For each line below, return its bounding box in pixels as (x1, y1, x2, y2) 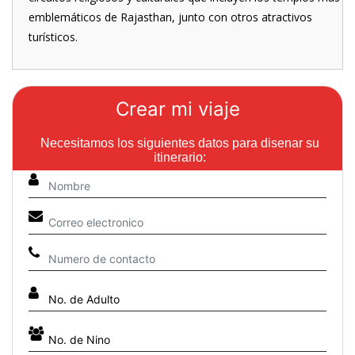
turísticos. (29, 29, 78, 44)
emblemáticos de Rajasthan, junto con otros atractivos (29, 10, 312, 25)
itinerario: (154, 151, 206, 164)
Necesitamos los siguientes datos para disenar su (40, 136, 319, 150)
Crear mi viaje (115, 97, 240, 120)
